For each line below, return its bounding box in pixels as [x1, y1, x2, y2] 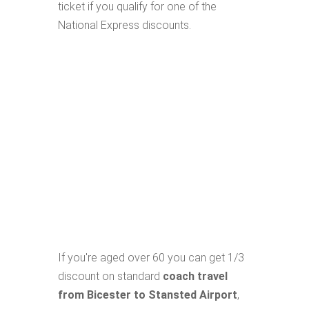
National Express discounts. [58, 19, 191, 32]
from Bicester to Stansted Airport [58, 288, 237, 301]
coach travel [163, 270, 228, 283]
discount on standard [58, 270, 163, 283]
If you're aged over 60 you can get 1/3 [58, 251, 244, 264]
